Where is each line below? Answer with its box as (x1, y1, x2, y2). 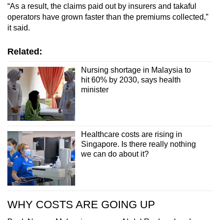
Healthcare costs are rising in (81, 130, 182, 139)
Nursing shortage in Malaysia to (81, 65, 191, 74)
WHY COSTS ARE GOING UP (7, 198, 155, 211)
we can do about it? (81, 150, 149, 159)
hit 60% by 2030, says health (81, 75, 181, 84)
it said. (7, 23, 30, 32)
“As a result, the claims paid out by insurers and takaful (7, 1, 196, 10)
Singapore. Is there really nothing (81, 140, 196, 149)
